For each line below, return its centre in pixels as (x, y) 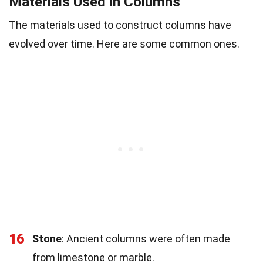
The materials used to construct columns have (120, 25)
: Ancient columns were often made (146, 238)
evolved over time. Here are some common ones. (124, 43)
